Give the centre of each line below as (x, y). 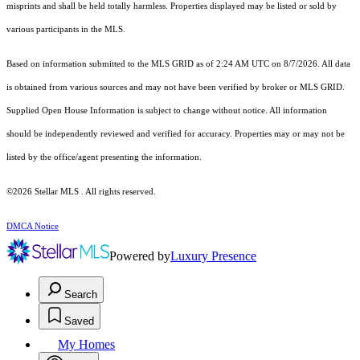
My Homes (86, 345)
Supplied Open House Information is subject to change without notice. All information (167, 111)
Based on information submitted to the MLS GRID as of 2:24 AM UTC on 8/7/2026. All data (178, 64)
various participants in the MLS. (67, 30)
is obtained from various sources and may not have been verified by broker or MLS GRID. (176, 88)
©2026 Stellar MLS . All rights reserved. (81, 192)
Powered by (140, 256)
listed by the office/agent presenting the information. (104, 157)
